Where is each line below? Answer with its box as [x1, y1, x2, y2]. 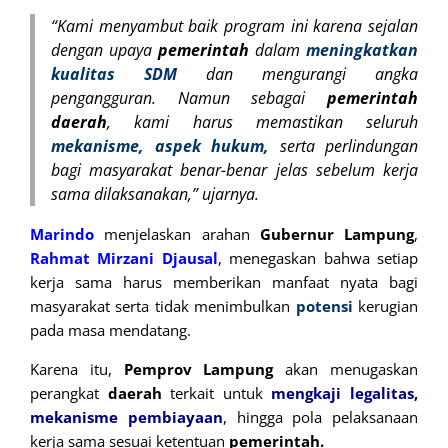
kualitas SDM [51, 63, 177, 86]
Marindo [30, 224, 94, 245]
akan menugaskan [273, 359, 419, 380]
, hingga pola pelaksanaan [222, 407, 418, 428]
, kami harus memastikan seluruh [107, 111, 418, 134]
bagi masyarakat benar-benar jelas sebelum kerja [51, 159, 418, 182]
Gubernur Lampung [259, 224, 414, 245]
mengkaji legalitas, [271, 383, 419, 404]
